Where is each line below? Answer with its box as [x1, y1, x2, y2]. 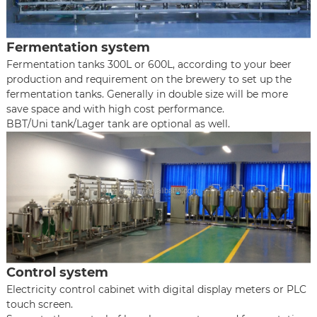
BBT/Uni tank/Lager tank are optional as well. [6, 117, 230, 131]
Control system [6, 265, 108, 281]
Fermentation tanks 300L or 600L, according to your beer [6, 58, 292, 71]
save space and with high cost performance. [6, 103, 224, 116]
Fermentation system [6, 40, 150, 56]
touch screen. [6, 298, 73, 311]
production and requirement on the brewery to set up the [6, 73, 292, 86]
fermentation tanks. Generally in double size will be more [6, 88, 288, 101]
